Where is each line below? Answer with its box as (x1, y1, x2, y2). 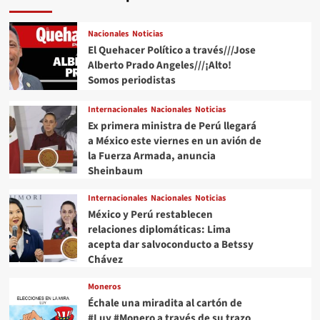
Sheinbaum (87, 164, 143, 179)
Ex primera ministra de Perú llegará (87, 119, 256, 134)
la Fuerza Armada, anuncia (87, 149, 216, 164)
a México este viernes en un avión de (87, 134, 261, 149)
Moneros (87, 281, 121, 294)
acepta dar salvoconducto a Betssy (87, 237, 254, 253)
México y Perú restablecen (87, 207, 213, 223)
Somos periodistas (87, 72, 176, 88)
